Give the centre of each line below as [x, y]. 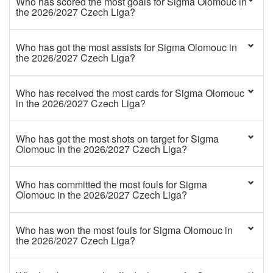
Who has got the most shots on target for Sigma [117, 139]
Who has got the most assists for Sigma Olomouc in [126, 47]
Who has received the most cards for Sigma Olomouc [130, 93]
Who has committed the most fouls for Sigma [112, 184]
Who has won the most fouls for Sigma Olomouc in [124, 230]
